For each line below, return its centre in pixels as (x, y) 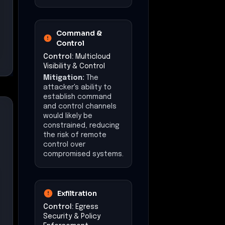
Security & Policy (72, 216)
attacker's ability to (77, 87)
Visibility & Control (74, 66)
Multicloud (93, 57)
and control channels (80, 106)
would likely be (68, 116)
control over (64, 144)
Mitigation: (64, 78)
